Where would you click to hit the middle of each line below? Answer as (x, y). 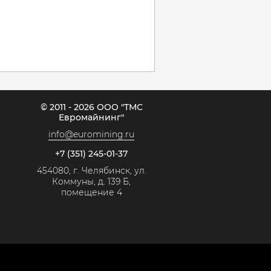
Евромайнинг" (91, 117)
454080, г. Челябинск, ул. (91, 170)
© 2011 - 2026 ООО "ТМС (91, 107)
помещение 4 (91, 192)
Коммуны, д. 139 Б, (91, 181)
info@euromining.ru (91, 134)
